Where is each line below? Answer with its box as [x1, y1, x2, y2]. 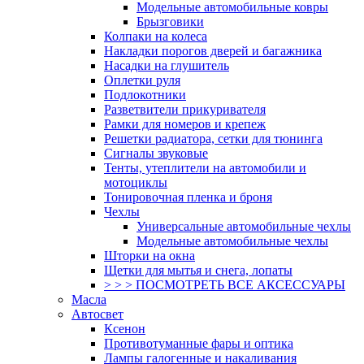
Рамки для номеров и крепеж [104, 116, 266, 131]
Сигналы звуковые [104, 145, 208, 160]
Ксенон [104, 321, 145, 336]
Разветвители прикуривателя [104, 102, 266, 116]
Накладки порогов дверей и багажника [104, 43, 322, 58]
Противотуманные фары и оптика [104, 336, 293, 350]
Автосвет [71, 306, 123, 321]
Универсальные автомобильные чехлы [136, 219, 351, 233]
